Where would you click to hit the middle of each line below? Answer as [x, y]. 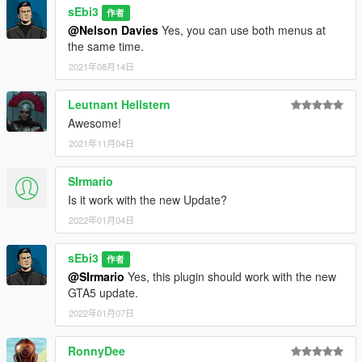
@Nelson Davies [113, 30]
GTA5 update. [103, 293]
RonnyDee [97, 351]
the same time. [106, 46]
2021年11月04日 [101, 143]
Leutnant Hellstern [119, 105]
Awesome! [95, 123]
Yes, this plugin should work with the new [230, 277]
